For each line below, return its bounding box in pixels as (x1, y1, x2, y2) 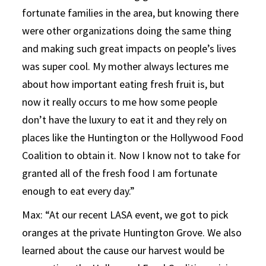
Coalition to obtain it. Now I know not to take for (22, 148, 241, 162)
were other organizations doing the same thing (22, 23, 232, 37)
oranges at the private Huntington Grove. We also (22, 225, 242, 239)
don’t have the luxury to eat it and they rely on (22, 112, 227, 126)
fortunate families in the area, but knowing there (22, 5, 239, 20)
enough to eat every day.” (22, 183, 135, 198)
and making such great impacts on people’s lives (22, 41, 237, 55)
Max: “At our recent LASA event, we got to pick (22, 207, 229, 221)
